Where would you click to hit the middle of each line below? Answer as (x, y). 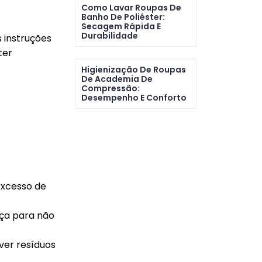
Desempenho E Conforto (134, 98)
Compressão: (110, 88)
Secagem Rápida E (121, 26)
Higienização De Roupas (133, 70)
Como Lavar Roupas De (131, 8)
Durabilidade (109, 36)
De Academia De (117, 79)
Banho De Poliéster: (123, 17)
